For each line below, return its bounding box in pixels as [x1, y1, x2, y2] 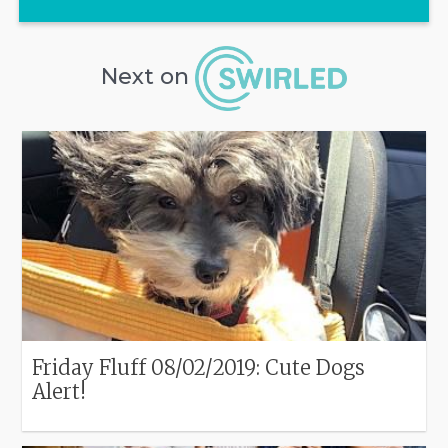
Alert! [32, 379, 87, 404]
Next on [101, 63, 196, 91]
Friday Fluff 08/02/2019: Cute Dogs [32, 355, 366, 380]
